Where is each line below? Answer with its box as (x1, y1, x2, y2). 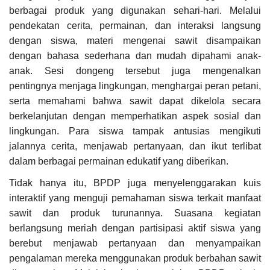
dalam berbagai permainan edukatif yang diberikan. (9, 156, 228, 167)
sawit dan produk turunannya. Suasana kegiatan (9, 208, 261, 219)
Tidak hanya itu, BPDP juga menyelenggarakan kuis (9, 178, 261, 189)
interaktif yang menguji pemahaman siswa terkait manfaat (9, 193, 261, 204)
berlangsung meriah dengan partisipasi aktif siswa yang (9, 223, 261, 234)
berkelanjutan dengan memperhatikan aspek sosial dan (9, 111, 261, 122)
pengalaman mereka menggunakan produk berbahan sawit (9, 253, 261, 264)
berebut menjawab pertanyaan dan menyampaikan (9, 238, 261, 249)
